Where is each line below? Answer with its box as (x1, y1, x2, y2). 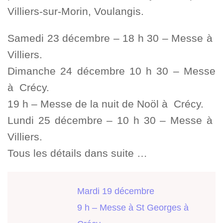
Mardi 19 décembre (77, 186, 154, 196)
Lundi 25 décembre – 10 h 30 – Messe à (7, 114, 216, 126)
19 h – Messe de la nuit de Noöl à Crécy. (7, 98, 204, 110)
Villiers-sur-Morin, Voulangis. (7, 5, 144, 17)
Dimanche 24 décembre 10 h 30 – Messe (7, 65, 216, 77)
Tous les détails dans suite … (7, 147, 147, 159)
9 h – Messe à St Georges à (77, 202, 189, 213)
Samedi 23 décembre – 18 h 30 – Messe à (7, 32, 216, 44)
